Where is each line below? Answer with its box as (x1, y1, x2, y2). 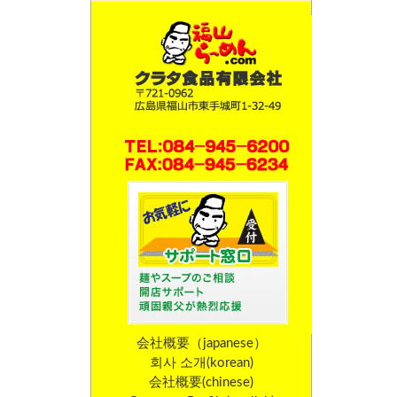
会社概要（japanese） (136, 337, 267, 351)
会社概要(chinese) (149, 376, 253, 390)
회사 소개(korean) (149, 356, 253, 370)
